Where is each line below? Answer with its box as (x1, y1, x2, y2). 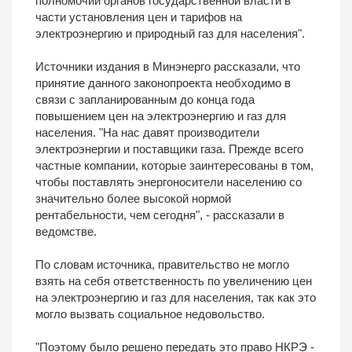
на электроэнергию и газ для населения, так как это (35, 291, 316, 305)
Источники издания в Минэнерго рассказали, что (35, 60, 300, 74)
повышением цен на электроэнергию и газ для (35, 109, 286, 123)
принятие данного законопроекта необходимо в (35, 76, 291, 90)
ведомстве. (35, 225, 97, 239)
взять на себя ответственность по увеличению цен (35, 274, 312, 288)
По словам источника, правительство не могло (35, 258, 289, 272)
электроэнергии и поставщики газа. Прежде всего (35, 142, 303, 156)
